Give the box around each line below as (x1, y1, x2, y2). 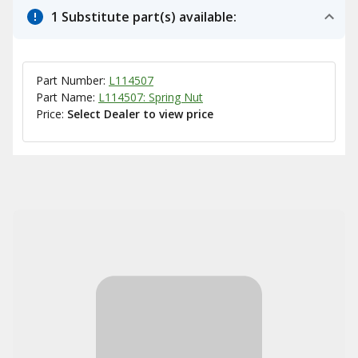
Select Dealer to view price (67, 106, 213, 121)
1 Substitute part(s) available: (51, 8, 237, 26)
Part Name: (36, 89, 98, 105)
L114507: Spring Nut (98, 89, 203, 105)
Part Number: (36, 73, 109, 88)
